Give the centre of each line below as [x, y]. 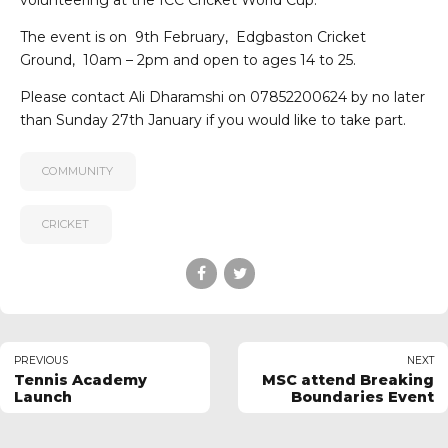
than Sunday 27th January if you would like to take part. [213, 120]
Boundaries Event [362, 397]
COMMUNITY [78, 171]
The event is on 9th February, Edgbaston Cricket [193, 37]
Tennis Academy [80, 380]
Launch [43, 397]
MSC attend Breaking [348, 380]
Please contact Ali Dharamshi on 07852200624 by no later [222, 97]
